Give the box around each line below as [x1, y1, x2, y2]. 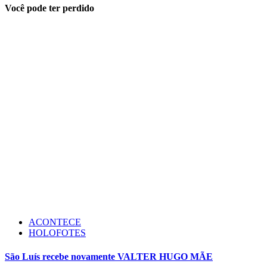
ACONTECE [29, 217, 81, 228]
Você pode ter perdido [5, 3, 94, 14]
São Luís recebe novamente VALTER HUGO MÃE [5, 251, 213, 262]
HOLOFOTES [29, 228, 86, 238]
